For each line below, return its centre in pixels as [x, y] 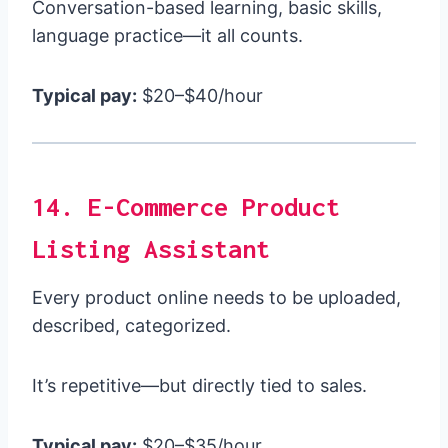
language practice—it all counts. [167, 36]
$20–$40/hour [200, 96]
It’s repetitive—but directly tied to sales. [199, 386]
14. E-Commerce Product [186, 207]
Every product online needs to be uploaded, [216, 298]
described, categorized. [131, 326]
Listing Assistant [151, 249]
